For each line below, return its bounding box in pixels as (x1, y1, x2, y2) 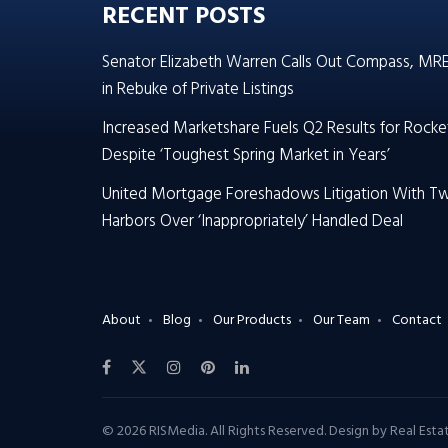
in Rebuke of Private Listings (102, 76, 294, 104)
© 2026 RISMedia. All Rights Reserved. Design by (102, 420, 390, 444)
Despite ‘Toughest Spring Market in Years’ (102, 142, 390, 170)
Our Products (213, 309, 291, 333)
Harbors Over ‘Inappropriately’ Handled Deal (102, 208, 403, 236)
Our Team (313, 309, 370, 333)
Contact (392, 309, 442, 333)
